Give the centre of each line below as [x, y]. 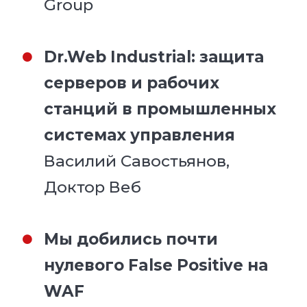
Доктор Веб [93, 187]
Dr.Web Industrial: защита [154, 57]
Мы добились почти [131, 239]
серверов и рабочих [132, 83]
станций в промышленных [160, 109]
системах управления [140, 135]
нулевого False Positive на [156, 265]
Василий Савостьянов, [137, 161]
